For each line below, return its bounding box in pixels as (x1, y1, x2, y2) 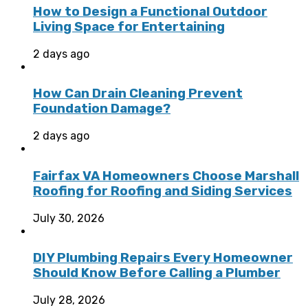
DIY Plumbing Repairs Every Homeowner (33, 250, 293, 266)
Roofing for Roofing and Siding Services (33, 183, 292, 199)
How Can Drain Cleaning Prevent (33, 86, 243, 102)
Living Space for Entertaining (33, 19, 225, 34)
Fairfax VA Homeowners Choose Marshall (33, 168, 299, 184)
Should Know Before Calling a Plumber (33, 265, 280, 281)
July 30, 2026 (33, 211, 104, 225)
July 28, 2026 (33, 294, 105, 307)
